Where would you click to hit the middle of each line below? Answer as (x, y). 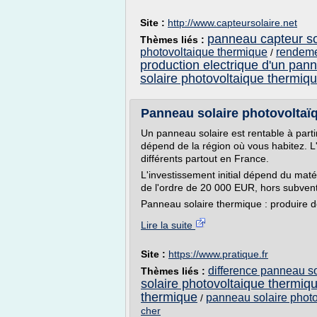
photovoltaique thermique (204, 52)
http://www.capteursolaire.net (232, 23)
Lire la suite (168, 225)
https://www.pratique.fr (218, 254)
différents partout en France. (205, 158)
